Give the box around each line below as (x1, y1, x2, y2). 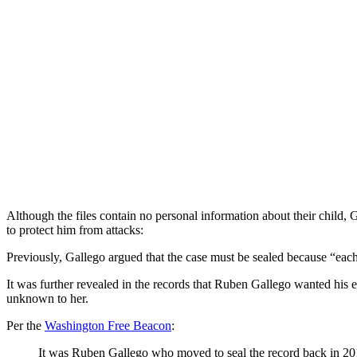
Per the (6, 318, 45, 332)
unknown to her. (6, 291, 88, 305)
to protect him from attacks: (6, 222, 143, 237)
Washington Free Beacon (45, 318, 171, 332)
